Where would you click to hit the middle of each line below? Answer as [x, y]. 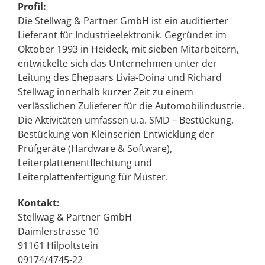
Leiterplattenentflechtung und [85, 163]
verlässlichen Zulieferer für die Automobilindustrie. [131, 106]
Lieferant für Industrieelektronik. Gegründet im [122, 35]
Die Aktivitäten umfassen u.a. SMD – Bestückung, [126, 120]
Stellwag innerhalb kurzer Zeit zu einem [106, 92]
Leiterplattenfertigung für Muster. [93, 177]
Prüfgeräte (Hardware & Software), [95, 148]
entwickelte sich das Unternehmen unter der [117, 63]
